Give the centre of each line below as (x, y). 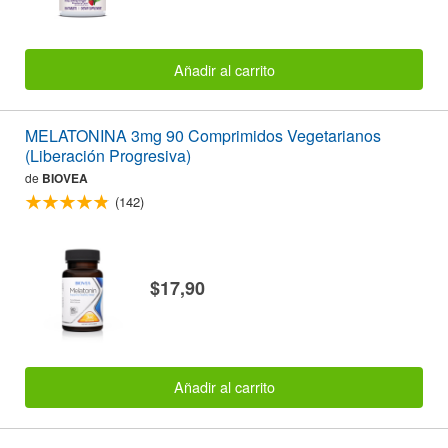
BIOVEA (65, 177)
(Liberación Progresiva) (108, 155)
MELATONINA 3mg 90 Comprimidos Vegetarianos (203, 135)
